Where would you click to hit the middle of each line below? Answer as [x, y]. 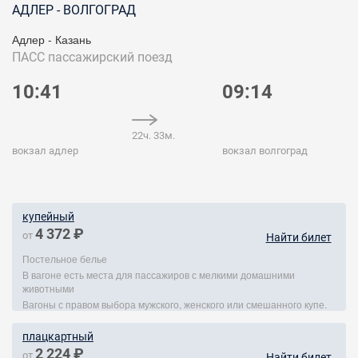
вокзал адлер [45, 151]
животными [48, 288]
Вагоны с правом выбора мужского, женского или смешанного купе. [175, 304]
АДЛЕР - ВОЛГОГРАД [74, 10]
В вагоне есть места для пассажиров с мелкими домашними [159, 274]
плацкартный [58, 336]
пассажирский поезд [110, 57]
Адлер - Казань [52, 39]
